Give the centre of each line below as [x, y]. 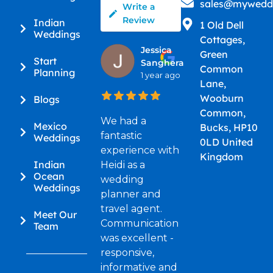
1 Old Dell [222, 25]
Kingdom [221, 157]
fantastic [122, 136]
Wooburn [222, 98]
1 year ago [161, 75]
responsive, [128, 253]
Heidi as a [123, 165]
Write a [139, 7]
